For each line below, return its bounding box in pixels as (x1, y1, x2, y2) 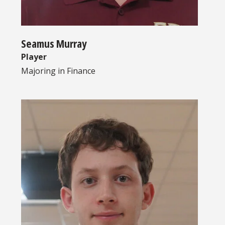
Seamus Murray (21, 36, 87, 51)
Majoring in (21, 65, 67, 77)
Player (21, 51, 47, 63)
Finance (67, 65, 95, 77)
